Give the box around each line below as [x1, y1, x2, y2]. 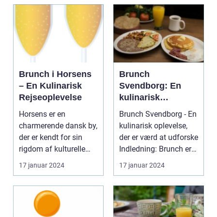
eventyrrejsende [119, 116, 186, 126]
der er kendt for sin [19, 133, 82, 142]
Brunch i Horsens [19, 69, 92, 79]
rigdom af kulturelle [19, 144, 85, 154]
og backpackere [119, 127, 185, 138]
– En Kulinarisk [19, 81, 82, 91]
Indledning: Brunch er [119, 144, 191, 154]
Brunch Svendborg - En [119, 109, 197, 119]
